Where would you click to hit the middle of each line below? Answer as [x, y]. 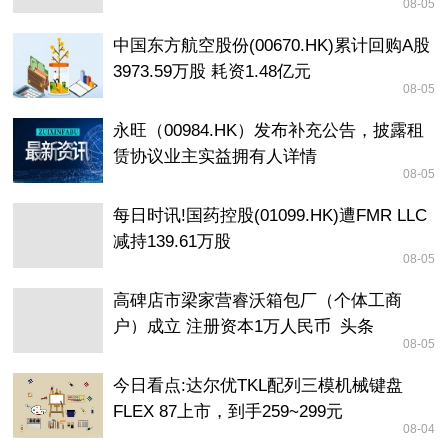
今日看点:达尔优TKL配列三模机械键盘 [258, 385]
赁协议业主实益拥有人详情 [215, 156]
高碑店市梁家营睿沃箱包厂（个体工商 [258, 300]
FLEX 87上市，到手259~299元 [228, 411]
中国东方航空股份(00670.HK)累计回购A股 [272, 45]
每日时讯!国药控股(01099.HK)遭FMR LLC [270, 215]
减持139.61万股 [172, 241]
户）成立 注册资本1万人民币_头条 [244, 326]
